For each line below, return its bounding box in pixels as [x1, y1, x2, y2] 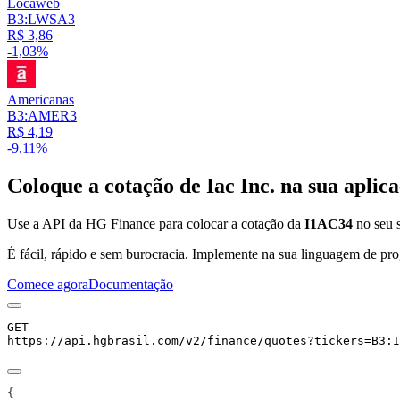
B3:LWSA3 [7, 12, 75, 28]
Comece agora [7, 277, 88, 293]
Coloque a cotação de [7, 174, 206, 198]
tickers [314, 334, 364, 348]
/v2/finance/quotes [179, 334, 307, 348]
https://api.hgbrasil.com [7, 334, 179, 348]
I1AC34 [304, 216, 353, 232]
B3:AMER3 [7, 108, 77, 124]
